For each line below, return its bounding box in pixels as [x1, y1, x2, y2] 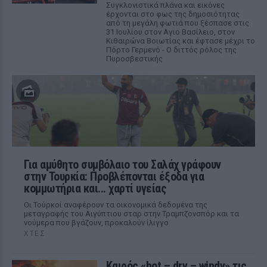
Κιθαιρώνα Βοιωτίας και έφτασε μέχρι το [105, 36, 255, 45]
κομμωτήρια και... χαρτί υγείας [24, 181, 166, 195]
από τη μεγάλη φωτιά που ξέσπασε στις [105, 18, 249, 27]
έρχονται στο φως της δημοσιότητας [105, 10, 240, 18]
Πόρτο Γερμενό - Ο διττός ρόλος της [105, 45, 237, 54]
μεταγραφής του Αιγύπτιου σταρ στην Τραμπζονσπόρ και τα [24, 209, 239, 218]
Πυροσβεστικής [105, 54, 163, 63]
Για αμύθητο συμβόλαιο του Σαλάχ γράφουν [24, 157, 221, 172]
